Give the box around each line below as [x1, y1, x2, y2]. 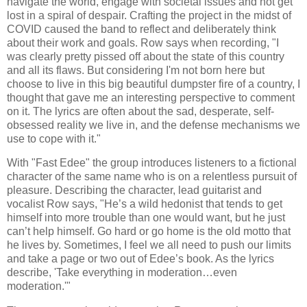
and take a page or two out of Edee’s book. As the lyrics [7, 253, 274, 265]
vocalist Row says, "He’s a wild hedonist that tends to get [7, 198, 282, 210]
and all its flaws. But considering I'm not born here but [7, 64, 265, 76]
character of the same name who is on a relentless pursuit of [7, 171, 297, 183]
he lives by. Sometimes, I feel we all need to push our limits [7, 239, 291, 251]
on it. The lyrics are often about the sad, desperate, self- [7, 105, 274, 117]
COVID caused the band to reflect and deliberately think [7, 23, 276, 35]
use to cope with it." [7, 132, 101, 145]
